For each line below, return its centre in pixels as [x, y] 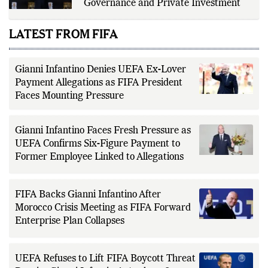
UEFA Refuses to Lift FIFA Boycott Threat [105, 259]
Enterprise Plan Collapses [70, 221]
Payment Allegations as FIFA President [99, 83]
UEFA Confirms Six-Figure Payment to [98, 144]
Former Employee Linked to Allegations [99, 157]
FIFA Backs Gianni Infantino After [88, 195]
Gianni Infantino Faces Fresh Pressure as [103, 131]
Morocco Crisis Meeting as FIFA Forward [103, 208]
